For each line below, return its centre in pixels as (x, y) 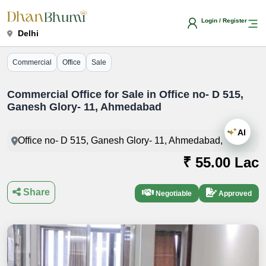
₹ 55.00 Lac (221, 163)
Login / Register (224, 21)
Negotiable (173, 194)
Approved (234, 194)
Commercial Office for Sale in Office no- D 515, (125, 95)
